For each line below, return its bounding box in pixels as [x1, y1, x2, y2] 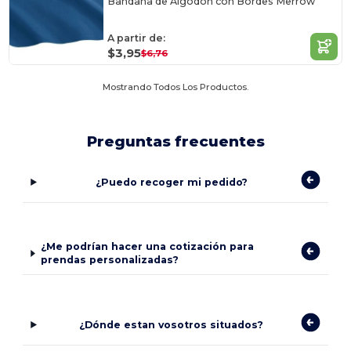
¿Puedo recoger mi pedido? [95, 175, 248, 188]
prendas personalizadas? [40, 254, 179, 266]
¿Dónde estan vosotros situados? [79, 318, 264, 331]
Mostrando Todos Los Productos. [103, 81, 248, 92]
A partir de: [107, 32, 166, 45]
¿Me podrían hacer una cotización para [40, 241, 254, 253]
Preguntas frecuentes [86, 132, 265, 150]
